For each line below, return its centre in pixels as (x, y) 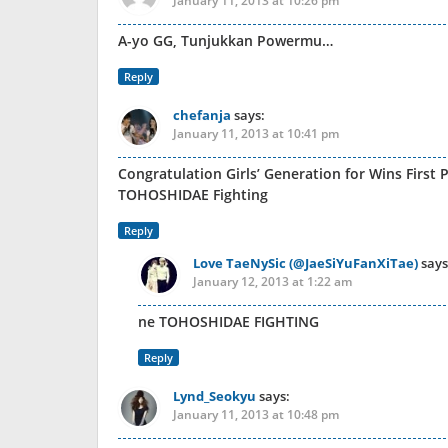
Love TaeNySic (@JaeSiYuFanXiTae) (305, 263)
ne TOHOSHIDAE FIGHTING (228, 321)
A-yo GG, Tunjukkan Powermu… (225, 40)
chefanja (202, 115)
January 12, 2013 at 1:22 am (272, 281)
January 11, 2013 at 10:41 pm (256, 133)
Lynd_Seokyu (214, 396)
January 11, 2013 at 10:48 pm (256, 414)
